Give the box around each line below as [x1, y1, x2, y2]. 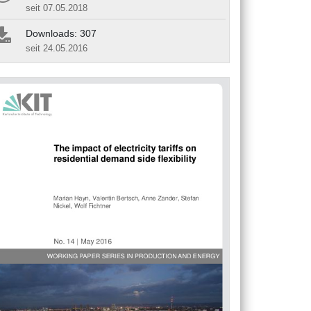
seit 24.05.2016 [26, 42, 87, 53]
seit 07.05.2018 [26, 2, 87, 13]
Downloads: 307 [26, 27, 96, 39]
